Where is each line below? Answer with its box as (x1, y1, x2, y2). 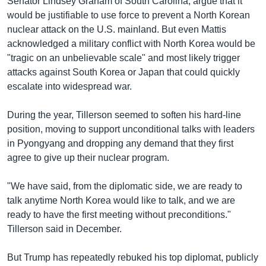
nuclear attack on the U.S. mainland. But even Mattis (7, 24, 226, 34)
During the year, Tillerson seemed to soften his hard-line (7, 109, 241, 120)
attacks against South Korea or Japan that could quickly (7, 66, 240, 77)
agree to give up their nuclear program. (7, 152, 169, 163)
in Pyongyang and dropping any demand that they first (7, 138, 233, 148)
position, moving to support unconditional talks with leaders (7, 123, 255, 134)
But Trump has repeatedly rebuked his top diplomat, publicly (7, 252, 258, 262)
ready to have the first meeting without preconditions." (7, 209, 231, 220)
